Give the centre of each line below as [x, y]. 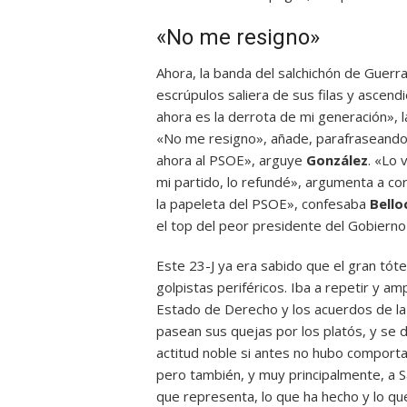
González [337, 160]
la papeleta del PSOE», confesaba [263, 203]
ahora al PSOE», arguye [231, 160]
